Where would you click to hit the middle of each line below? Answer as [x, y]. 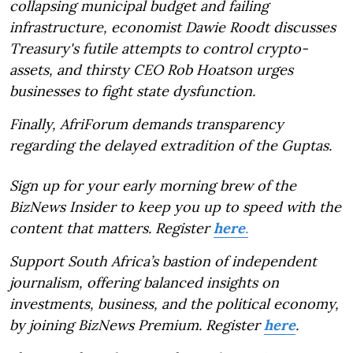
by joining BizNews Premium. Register [137, 325]
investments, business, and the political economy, [174, 303]
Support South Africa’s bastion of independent [163, 261]
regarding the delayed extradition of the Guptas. [171, 145]
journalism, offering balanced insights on [144, 282]
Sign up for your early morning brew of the [153, 185]
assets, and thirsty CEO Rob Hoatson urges [151, 69]
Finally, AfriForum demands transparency [147, 124]
